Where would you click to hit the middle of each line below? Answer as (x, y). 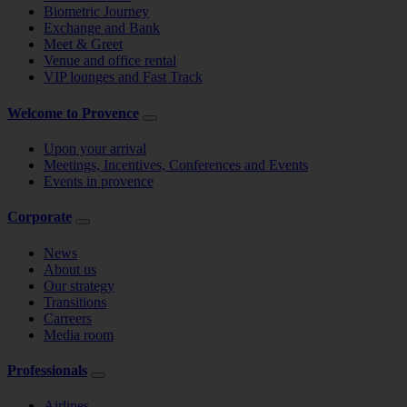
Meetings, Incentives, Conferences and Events (176, 165)
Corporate (40, 217)
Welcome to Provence (73, 113)
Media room (79, 334)
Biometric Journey (96, 12)
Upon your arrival (95, 149)
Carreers (68, 318)
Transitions (75, 302)
